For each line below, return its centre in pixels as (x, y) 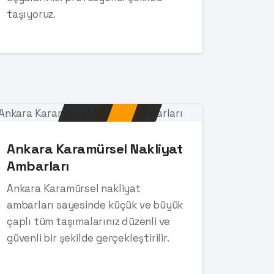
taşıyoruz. (31, 14)
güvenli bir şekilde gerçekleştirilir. (88, 238)
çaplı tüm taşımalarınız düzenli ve (89, 221)
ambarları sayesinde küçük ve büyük (95, 205)
